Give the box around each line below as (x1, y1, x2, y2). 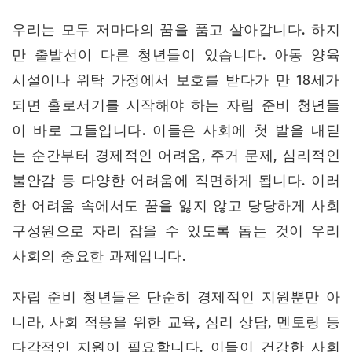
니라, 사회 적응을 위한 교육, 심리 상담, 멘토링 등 (12, 313, 340, 332)
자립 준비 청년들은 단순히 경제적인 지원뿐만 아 (12, 288, 340, 306)
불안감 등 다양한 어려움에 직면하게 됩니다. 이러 (12, 172, 340, 190)
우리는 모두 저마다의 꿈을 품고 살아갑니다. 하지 (12, 21, 340, 39)
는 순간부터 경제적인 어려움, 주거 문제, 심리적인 (12, 147, 340, 165)
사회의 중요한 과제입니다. (12, 247, 185, 266)
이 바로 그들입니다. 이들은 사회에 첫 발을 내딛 (12, 122, 340, 140)
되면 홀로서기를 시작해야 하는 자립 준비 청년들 (12, 97, 340, 115)
